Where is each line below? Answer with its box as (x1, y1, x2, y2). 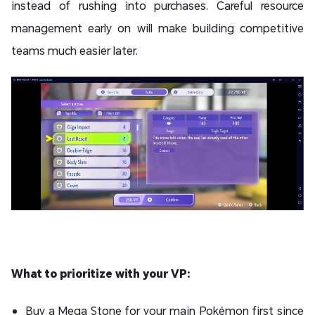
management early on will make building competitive (11, 20, 304, 36)
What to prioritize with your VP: (11, 266, 191, 281)
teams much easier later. (11, 43, 141, 58)
